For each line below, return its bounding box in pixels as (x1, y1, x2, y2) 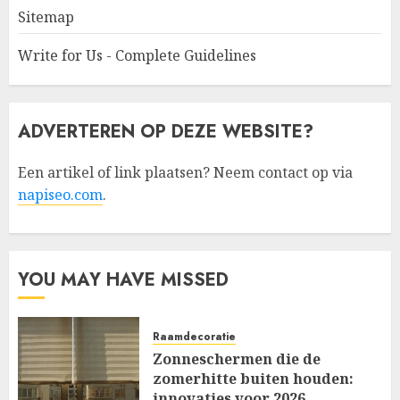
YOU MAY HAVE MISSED (18, 267, 229, 294)
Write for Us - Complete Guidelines (18, 46, 256, 66)
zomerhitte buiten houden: (153, 369, 354, 389)
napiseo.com (18, 185, 103, 205)
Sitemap (18, 7, 74, 28)
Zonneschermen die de (153, 349, 321, 370)
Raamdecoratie (153, 329, 236, 346)
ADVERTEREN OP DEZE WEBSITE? (18, 119, 313, 146)
